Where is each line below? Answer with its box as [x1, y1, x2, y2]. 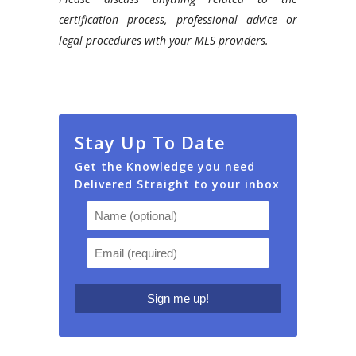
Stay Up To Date [75, 130, 226, 154]
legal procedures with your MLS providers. [59, 32, 269, 48]
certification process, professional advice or [59, 11, 297, 27]
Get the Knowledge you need [75, 158, 255, 174]
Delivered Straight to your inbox [75, 176, 280, 192]
